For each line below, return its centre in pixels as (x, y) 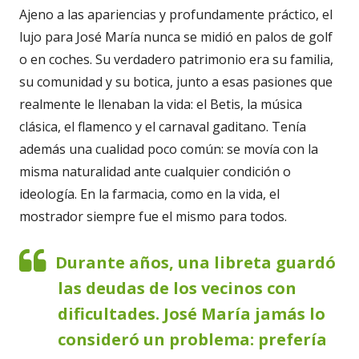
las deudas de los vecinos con (177, 288)
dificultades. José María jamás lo (192, 313)
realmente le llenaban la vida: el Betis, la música (161, 104)
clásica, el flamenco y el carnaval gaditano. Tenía (163, 126)
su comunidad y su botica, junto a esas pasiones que (176, 81)
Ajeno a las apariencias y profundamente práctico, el (176, 14)
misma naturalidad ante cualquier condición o (155, 171)
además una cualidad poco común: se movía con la (169, 149)
